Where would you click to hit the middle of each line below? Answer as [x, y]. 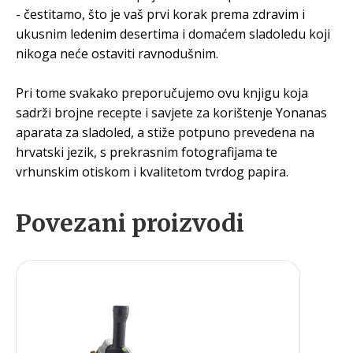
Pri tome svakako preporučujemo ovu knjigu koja [162, 93]
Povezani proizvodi [130, 223]
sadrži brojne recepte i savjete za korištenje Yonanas [171, 112]
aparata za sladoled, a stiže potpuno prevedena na [165, 132]
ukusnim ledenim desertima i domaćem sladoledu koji [173, 33]
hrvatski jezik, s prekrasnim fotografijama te [147, 152]
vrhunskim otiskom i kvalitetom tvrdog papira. [152, 171]
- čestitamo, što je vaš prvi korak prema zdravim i [160, 14]
